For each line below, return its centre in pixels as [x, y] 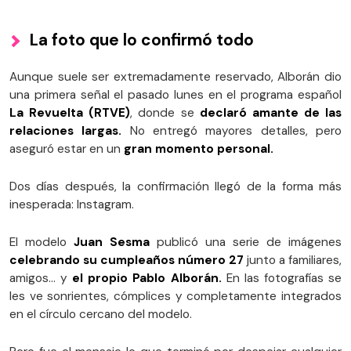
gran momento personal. [197, 149]
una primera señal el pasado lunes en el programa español [175, 95]
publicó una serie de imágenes [246, 242]
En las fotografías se [282, 279]
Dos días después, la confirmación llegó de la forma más [175, 187]
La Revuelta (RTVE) [70, 113]
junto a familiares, [293, 261]
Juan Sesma [112, 242]
